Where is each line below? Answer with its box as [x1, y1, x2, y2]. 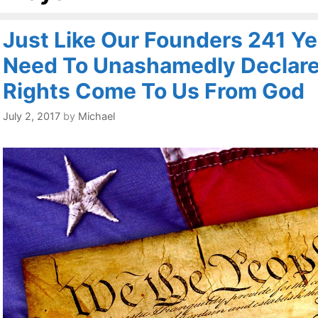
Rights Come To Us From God [3, 78, 305, 104]
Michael [78, 110, 115, 123]
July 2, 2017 [3, 110, 60, 123]
